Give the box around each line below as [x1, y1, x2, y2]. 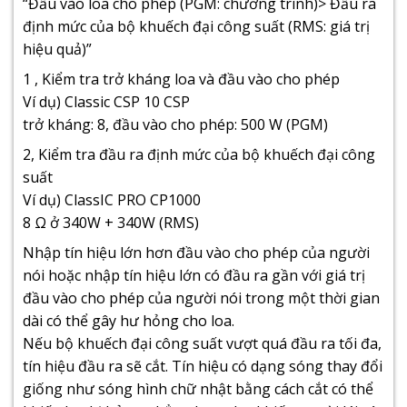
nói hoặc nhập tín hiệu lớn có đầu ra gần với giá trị [23, 264, 365, 285]
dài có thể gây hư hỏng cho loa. [23, 310, 234, 331]
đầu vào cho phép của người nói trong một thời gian [23, 287, 380, 308]
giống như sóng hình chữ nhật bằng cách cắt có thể [23, 378, 373, 399]
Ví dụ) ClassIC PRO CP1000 [23, 189, 201, 210]
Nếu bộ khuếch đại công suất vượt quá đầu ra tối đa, [23, 333, 382, 353]
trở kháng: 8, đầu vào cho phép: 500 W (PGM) [23, 114, 328, 134]
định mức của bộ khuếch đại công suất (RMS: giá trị [23, 15, 370, 36]
